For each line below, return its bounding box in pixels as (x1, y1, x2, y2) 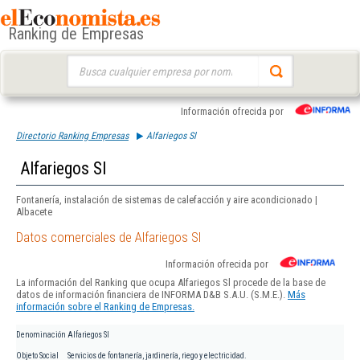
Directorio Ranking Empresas (16, 130, 129, 141)
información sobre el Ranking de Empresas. (16, 301, 194, 313)
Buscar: (66, 56, 97, 68)
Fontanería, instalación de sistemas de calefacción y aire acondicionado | (16, 194, 317, 206)
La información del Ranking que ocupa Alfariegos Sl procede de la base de (16, 276, 325, 289)
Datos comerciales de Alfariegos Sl (16, 229, 201, 246)
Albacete (16, 206, 52, 218)
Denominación (16, 330, 66, 340)
